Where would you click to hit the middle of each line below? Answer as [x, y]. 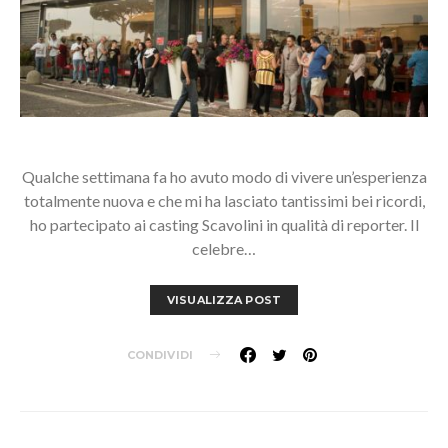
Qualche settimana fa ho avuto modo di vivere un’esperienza [224, 176]
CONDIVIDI [160, 354]
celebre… [224, 248]
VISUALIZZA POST [224, 299]
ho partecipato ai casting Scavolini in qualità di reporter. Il [224, 224]
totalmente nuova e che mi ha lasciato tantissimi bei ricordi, [224, 200]
